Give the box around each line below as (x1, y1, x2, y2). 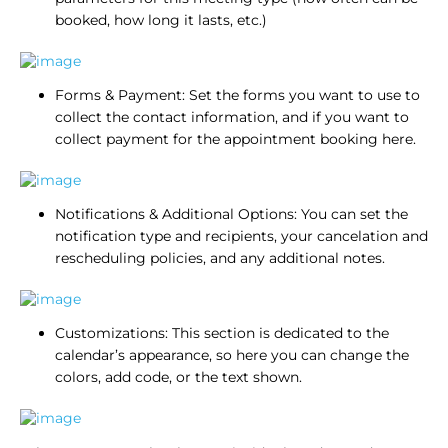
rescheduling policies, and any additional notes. (55, 248, 385, 267)
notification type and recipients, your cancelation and (55, 226, 428, 245)
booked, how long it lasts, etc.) (55, 10, 267, 29)
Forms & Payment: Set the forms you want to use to (55, 85, 420, 104)
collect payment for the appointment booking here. (55, 129, 416, 148)
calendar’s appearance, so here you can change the (55, 345, 409, 364)
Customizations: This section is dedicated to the (55, 323, 389, 342)
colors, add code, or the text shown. (55, 367, 302, 386)
